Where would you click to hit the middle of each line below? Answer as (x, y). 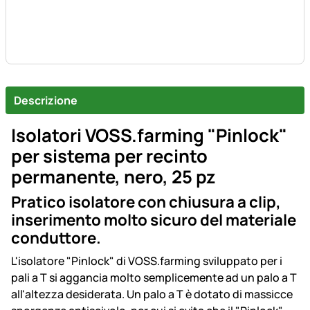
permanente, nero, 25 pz (113, 177)
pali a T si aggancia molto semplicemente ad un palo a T (154, 278)
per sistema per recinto (109, 156)
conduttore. (56, 238)
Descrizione (46, 101)
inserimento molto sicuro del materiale (154, 220)
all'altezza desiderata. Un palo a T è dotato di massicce (152, 294)
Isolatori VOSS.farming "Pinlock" (149, 136)
